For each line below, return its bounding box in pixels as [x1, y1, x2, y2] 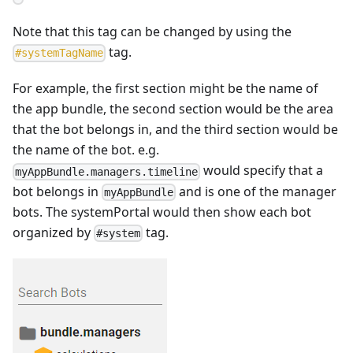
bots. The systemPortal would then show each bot [13, 203, 311, 221]
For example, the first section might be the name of [13, 80, 318, 98]
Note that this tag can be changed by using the [13, 23, 292, 41]
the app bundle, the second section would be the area [13, 100, 333, 118]
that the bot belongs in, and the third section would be [13, 121, 338, 139]
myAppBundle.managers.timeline [15, 165, 199, 178]
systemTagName [21, 46, 104, 60]
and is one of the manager [176, 182, 337, 200]
